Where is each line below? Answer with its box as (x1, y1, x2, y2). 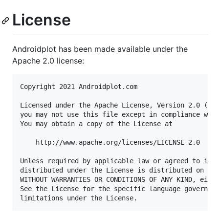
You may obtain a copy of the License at (20, 119, 173, 128)
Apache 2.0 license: (12, 55, 84, 66)
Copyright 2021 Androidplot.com (20, 82, 137, 90)
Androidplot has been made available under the (12, 44, 188, 54)
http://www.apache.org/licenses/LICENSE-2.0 (20, 138, 200, 146)
